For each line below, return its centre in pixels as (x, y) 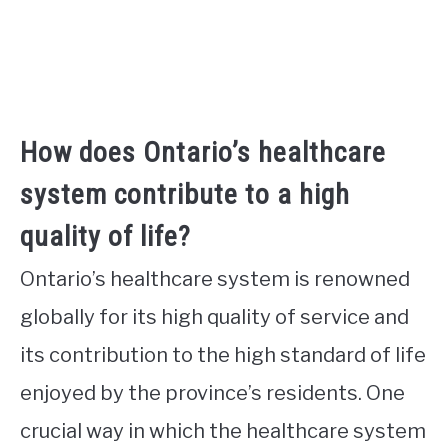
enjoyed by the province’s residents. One (212, 393)
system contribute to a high (185, 195)
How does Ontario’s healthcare (203, 153)
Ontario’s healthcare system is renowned (215, 279)
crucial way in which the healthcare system (223, 431)
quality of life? (105, 237)
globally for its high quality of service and (214, 317)
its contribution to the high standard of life (223, 355)
